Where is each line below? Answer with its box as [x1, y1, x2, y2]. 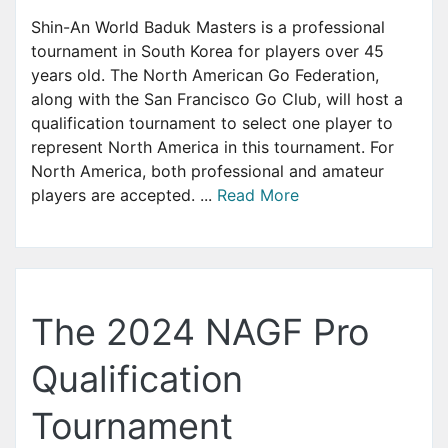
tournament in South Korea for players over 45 [31, 40, 384, 61]
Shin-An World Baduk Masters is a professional [31, 16, 385, 37]
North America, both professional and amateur [31, 160, 384, 181]
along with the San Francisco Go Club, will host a [31, 88, 403, 109]
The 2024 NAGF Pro [31, 309, 369, 354]
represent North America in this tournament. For [31, 136, 394, 157]
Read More [217, 184, 299, 205]
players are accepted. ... [31, 184, 217, 205]
